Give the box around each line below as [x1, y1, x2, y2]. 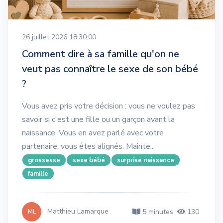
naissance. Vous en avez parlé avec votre [22, 127, 164, 138]
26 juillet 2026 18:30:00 [22, 32, 96, 42]
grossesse [28, 155, 61, 165]
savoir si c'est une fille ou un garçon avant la [22, 113, 175, 125]
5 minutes [140, 207, 173, 217]
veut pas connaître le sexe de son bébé [22, 62, 198, 76]
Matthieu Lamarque [47, 206, 109, 216]
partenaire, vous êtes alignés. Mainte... [22, 140, 155, 152]
